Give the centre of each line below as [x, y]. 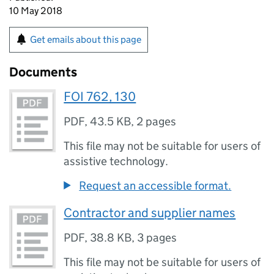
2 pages [157, 121]
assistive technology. [116, 161]
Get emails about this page [86, 39]
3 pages [157, 238]
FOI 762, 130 [100, 97]
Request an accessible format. [155, 186]
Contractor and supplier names [150, 213]
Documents [43, 72]
